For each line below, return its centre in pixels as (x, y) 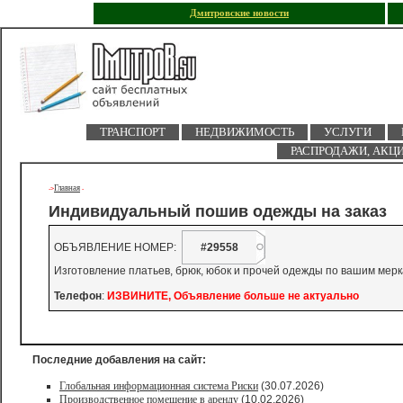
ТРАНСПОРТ (132, 132)
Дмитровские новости (239, 13)
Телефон (78, 296)
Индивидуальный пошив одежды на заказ (218, 212)
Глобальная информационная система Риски (159, 386)
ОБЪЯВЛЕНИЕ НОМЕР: (118, 247)
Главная (67, 188)
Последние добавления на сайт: (119, 360)
